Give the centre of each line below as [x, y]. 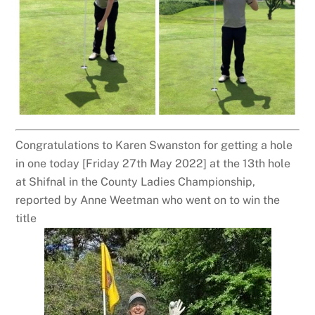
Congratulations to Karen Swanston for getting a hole [154, 145]
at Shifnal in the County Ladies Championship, [136, 181]
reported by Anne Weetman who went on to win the [148, 200]
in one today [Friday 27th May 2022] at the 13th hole [153, 163]
